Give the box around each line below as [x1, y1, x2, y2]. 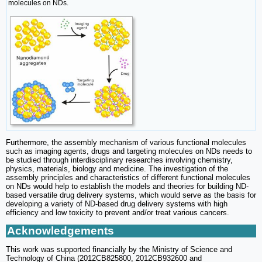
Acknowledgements [7, 225, 114, 237]
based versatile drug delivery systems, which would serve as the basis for [6, 191, 256, 200]
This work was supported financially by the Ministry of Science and [6, 245, 232, 254]
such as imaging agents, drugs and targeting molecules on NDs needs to [6, 147, 252, 156]
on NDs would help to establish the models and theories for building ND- [6, 182, 249, 191]
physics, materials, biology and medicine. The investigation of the [6, 164, 228, 174]
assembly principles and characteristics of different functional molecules [6, 173, 250, 182]
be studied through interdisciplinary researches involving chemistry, [6, 156, 233, 165]
